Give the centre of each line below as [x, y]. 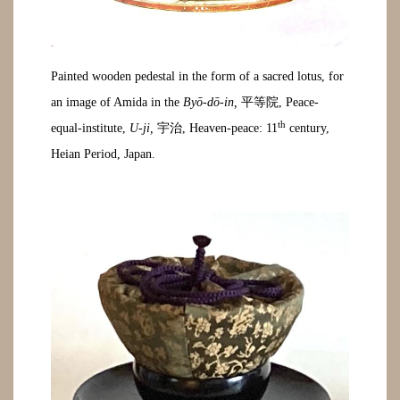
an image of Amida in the [117, 103]
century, [308, 129]
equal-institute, [91, 129]
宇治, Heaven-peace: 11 [216, 129]
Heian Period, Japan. [104, 154]
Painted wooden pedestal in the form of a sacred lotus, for [198, 77]
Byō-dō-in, [211, 103]
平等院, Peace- [279, 103]
